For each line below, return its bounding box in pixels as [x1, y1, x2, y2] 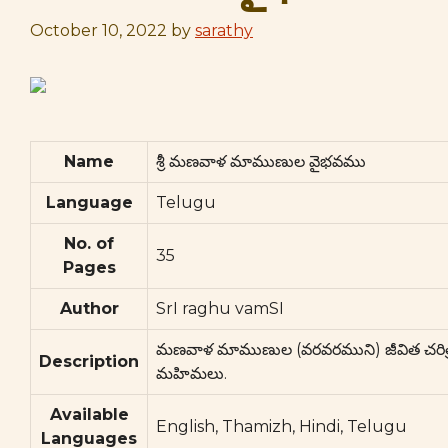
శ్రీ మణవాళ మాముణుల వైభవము [156, 152, 366, 171]
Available [49, 405, 129, 424]
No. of [64, 234, 114, 253]
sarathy [195, 21, 253, 40]
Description [39, 352, 139, 371]
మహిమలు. [156, 364, 227, 383]
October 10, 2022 [30, 21, 167, 40]
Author [59, 299, 119, 318]
